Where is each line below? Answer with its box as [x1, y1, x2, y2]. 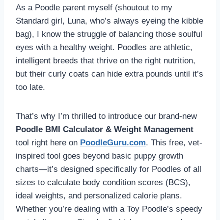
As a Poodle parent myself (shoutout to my [16, 3, 172, 13]
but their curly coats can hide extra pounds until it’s [16, 69, 203, 79]
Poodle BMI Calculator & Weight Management [16, 125, 193, 135]
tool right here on [16, 138, 80, 148]
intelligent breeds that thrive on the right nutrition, [16, 56, 195, 66]
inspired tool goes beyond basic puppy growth [16, 151, 183, 161]
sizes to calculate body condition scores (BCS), [16, 178, 191, 188]
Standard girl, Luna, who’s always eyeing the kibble [16, 16, 203, 26]
